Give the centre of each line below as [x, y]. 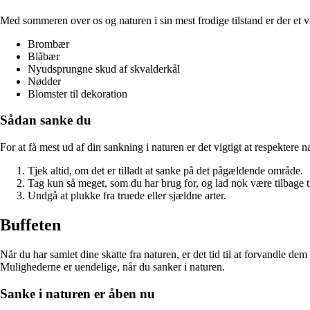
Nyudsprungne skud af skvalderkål [104, 69]
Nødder [44, 81]
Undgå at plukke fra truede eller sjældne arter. [127, 196]
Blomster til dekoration [77, 93]
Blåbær [44, 56]
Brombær [48, 44]
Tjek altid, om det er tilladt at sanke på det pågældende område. [165, 171]
